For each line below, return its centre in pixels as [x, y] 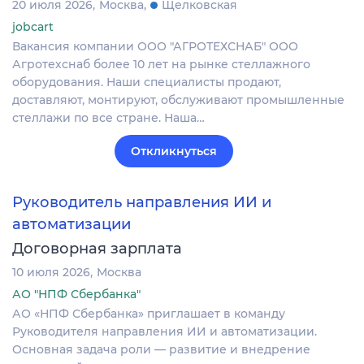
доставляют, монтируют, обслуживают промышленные [178, 100]
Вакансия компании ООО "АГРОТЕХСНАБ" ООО [155, 46]
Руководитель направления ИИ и [142, 203]
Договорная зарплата [97, 248]
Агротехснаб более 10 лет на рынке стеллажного [161, 64]
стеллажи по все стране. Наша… [108, 117]
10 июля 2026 [51, 272]
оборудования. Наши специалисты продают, [147, 82]
